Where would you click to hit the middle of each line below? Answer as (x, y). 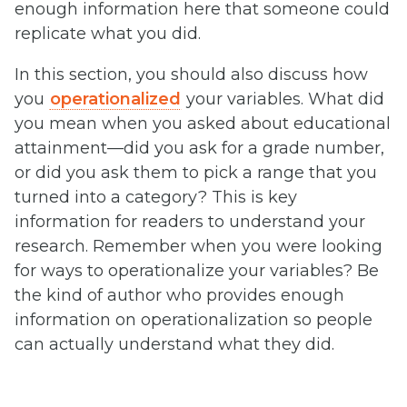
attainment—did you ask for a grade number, (199, 149)
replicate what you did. (108, 34)
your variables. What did (283, 99)
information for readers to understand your (190, 222)
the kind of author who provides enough (179, 296)
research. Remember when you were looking (199, 247)
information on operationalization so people (194, 320)
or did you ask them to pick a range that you (196, 173)
